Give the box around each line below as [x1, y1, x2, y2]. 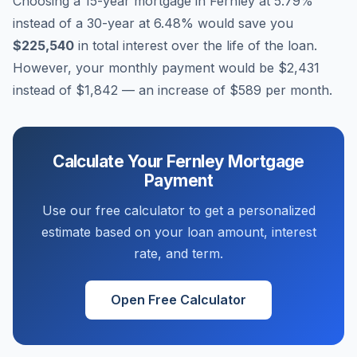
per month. [261, 82, 332, 98]
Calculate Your [53, 151, 167, 171]
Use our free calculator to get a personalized [41, 202, 316, 218]
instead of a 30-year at [13, 15, 154, 31]
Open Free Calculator [111, 292, 246, 308]
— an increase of [118, 82, 229, 98]
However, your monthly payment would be [13, 60, 278, 76]
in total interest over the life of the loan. [74, 37, 317, 53]
